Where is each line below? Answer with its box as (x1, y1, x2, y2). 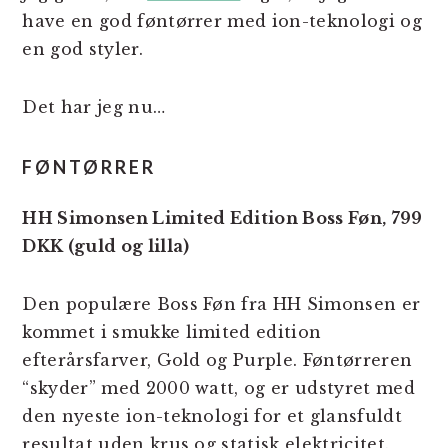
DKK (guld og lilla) (22, 235, 190, 256)
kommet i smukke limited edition (22, 321, 322, 342)
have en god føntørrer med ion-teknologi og (22, 10, 422, 31)
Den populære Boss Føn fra (22, 293, 273, 314)
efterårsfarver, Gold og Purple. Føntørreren (22, 349, 413, 370)
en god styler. (22, 38, 143, 59)
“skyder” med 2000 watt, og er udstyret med (22, 377, 415, 398)
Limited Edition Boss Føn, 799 (147, 207, 423, 228)
